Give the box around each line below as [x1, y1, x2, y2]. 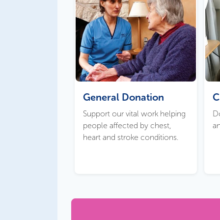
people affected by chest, [83, 120, 171, 130]
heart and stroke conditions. [83, 132, 178, 142]
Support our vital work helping [83, 109, 186, 118]
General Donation [83, 91, 164, 103]
